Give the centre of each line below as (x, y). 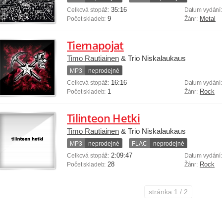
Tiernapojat (95, 45)
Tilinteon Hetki (104, 118)
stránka (161, 192)
